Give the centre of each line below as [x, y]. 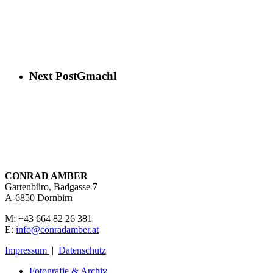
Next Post [53, 76]
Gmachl [97, 76]
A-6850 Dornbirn [39, 198]
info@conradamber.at [57, 230]
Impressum [27, 250]
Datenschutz [82, 250]
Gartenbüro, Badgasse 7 [51, 187]
